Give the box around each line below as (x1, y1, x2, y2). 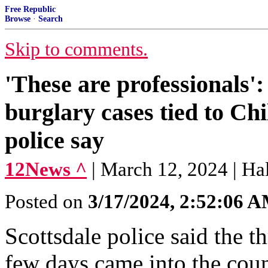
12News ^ (5, 159, 87, 180)
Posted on (5, 191, 88, 212)
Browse (5, 14, 31, 23)
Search (38, 14, 63, 23)
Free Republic (5, 5, 56, 14)
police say (5, 127, 104, 154)
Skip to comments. (5, 39, 148, 60)
